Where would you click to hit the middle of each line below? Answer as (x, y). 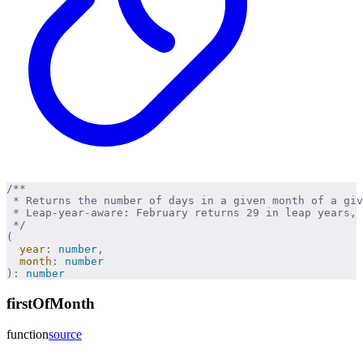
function (28, 335)
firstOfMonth (51, 303)
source (65, 335)
